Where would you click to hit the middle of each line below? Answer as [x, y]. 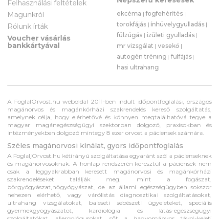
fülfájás [181, 56]
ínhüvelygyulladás [177, 24]
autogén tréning [142, 56]
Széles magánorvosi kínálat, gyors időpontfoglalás [95, 145]
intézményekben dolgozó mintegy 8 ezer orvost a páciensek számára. [106, 132]
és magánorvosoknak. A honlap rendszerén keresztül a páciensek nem [109, 163]
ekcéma [129, 13]
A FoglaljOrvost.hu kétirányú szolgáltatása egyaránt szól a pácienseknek [109, 155]
